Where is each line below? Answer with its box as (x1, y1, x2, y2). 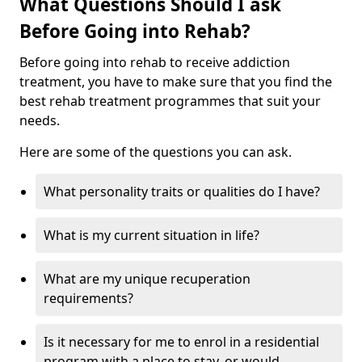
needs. (19, 112, 60, 130)
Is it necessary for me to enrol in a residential (44, 333, 319, 351)
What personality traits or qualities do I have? (44, 183, 320, 201)
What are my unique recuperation (44, 270, 250, 288)
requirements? (44, 289, 133, 308)
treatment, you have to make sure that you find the (19, 73, 332, 91)
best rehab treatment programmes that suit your (19, 92, 321, 111)
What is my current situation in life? (44, 226, 259, 245)
